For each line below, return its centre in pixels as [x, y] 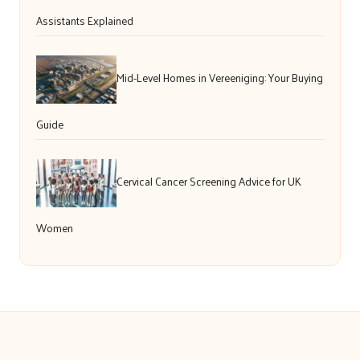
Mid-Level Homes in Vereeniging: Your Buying [220, 78]
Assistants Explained [85, 21]
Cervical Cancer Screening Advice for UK [209, 182]
